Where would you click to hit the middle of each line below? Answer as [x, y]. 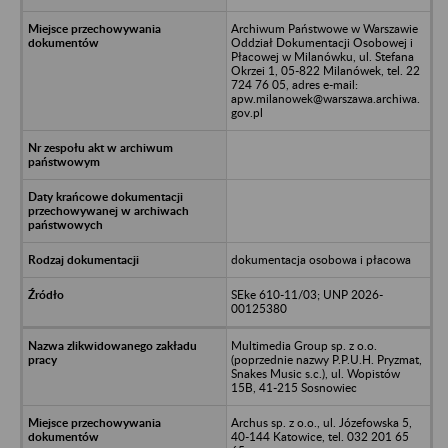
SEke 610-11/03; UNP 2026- [306, 294]
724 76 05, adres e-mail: [294, 84]
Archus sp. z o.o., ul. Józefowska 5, [321, 422]
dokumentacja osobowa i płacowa [320, 259]
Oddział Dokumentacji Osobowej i [321, 42]
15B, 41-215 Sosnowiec [293, 387]
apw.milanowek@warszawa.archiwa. [325, 98]
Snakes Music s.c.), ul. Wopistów [315, 373]
